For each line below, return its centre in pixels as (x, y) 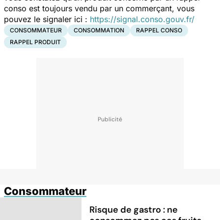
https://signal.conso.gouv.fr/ (142, 19)
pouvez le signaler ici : (47, 19)
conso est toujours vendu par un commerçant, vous (99, 8)
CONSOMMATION (99, 30)
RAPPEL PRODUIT (35, 42)
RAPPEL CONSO (159, 30)
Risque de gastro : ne (134, 209)
